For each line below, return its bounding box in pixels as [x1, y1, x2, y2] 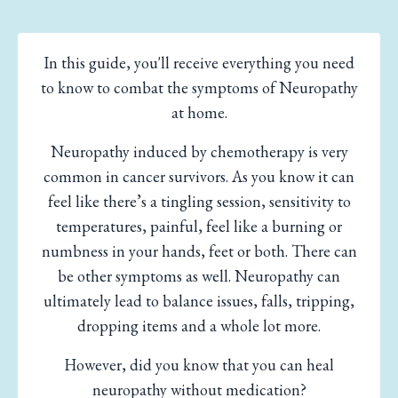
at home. [171, 102, 227, 123]
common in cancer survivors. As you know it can [44, 166, 354, 187]
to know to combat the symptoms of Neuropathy [40, 77, 358, 99]
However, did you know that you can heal [64, 354, 334, 376]
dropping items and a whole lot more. [77, 315, 321, 337]
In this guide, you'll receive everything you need [44, 52, 354, 74]
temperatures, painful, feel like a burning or [56, 216, 342, 237]
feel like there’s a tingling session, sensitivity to [47, 191, 351, 212]
